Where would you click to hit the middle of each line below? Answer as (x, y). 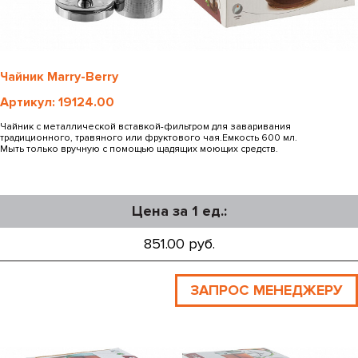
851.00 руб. (179, 243)
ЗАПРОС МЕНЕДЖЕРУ (267, 290)
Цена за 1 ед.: (179, 211)
